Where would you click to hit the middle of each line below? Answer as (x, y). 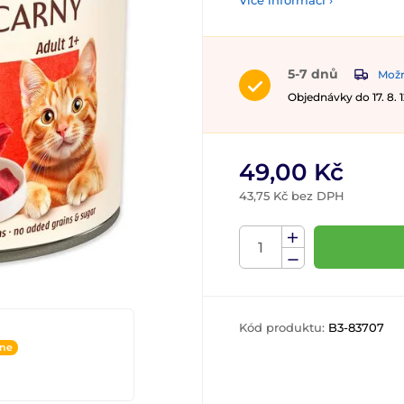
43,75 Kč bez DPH (292, 196)
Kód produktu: (284, 328)
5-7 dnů (313, 74)
